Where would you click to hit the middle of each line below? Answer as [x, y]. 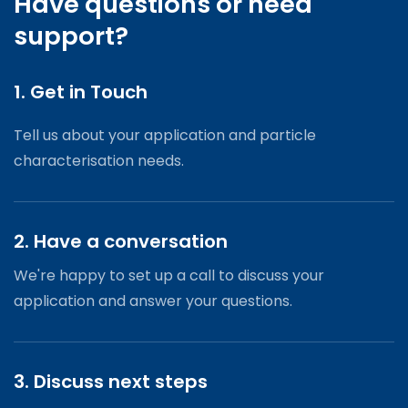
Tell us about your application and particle [165, 136]
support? [71, 36]
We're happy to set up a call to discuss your [169, 276]
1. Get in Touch [81, 92]
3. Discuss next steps [111, 382]
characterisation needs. [99, 161]
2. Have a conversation [121, 242]
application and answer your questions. [153, 301]
